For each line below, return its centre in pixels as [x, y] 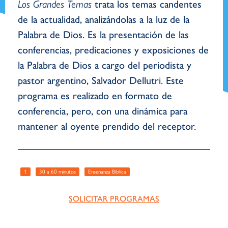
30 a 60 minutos [58, 172]
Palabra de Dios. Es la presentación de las [103, 35]
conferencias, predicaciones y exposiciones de [113, 50]
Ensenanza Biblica [107, 172]
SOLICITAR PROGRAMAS [114, 199]
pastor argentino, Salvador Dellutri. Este [101, 80]
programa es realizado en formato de [95, 96]
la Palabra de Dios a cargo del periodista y [105, 65]
